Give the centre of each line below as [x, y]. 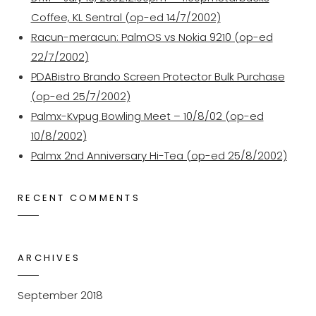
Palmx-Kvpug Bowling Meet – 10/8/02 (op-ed [147, 116]
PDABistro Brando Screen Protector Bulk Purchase [158, 77]
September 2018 [60, 295]
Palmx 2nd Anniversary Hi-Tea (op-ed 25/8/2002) [159, 156]
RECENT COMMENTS [79, 198]
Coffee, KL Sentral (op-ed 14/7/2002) [126, 17]
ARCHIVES [49, 258]
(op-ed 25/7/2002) [80, 96]
